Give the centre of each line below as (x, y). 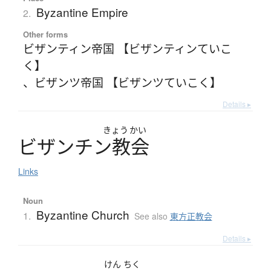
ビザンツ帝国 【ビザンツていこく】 (128, 82)
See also (152, 216)
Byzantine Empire (82, 11)
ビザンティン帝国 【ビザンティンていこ (127, 48)
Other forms (45, 34)
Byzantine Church (83, 214)
